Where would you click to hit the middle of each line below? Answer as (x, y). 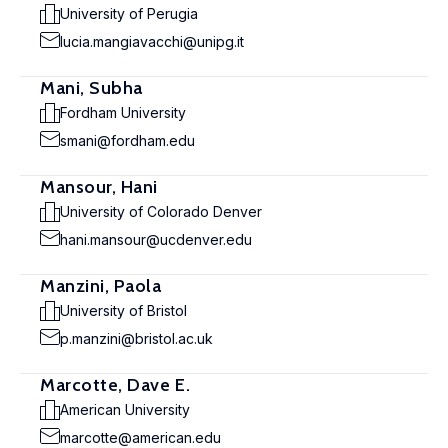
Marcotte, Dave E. (115, 385)
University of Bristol (123, 310)
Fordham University (123, 112)
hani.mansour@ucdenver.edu (156, 239)
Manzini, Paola (101, 286)
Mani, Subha (91, 88)
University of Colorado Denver (161, 211)
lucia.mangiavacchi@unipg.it (152, 41)
